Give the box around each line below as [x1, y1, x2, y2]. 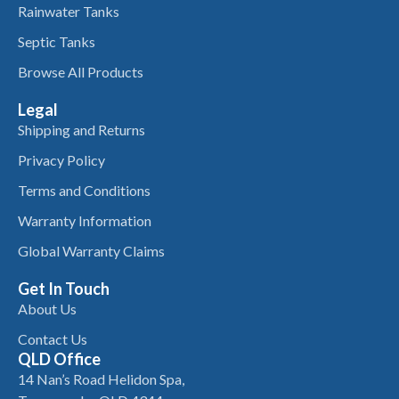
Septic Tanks [18, 33, 95, 51]
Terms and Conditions [18, 182, 151, 199]
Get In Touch [18, 279, 110, 299]
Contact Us [18, 330, 87, 348]
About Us [18, 300, 77, 318]
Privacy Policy [18, 151, 105, 169]
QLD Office [18, 349, 101, 370]
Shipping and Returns [18, 121, 145, 139]
